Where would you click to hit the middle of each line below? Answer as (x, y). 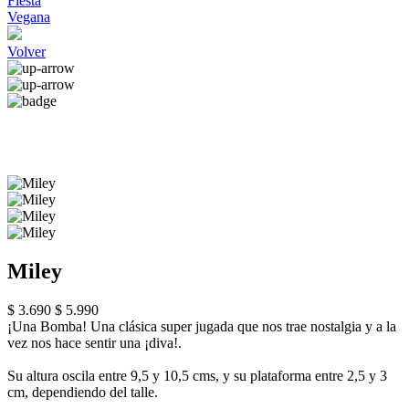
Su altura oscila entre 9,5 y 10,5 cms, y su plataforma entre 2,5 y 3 (197, 375)
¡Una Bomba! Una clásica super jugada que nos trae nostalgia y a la (202, 326)
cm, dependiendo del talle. (83, 392)
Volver (26, 52)
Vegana (29, 17)
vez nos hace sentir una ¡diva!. (94, 342)
